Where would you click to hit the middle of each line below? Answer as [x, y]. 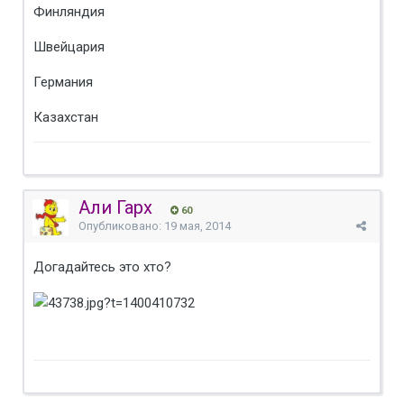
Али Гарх [115, 207]
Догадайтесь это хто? [102, 266]
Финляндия [69, 11]
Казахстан [66, 117]
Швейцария [69, 46]
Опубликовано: [121, 225]
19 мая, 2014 [197, 225]
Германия [63, 82]
